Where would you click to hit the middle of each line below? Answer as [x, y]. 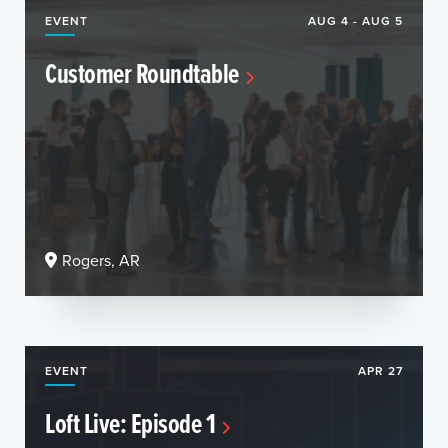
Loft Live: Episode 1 [130, 422]
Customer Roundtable [142, 72]
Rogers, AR [101, 259]
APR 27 [380, 370]
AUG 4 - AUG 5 [355, 20]
